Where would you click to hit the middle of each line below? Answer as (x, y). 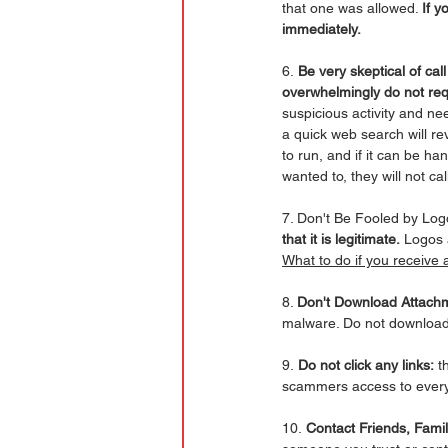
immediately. (321, 29)
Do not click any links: (364, 365)
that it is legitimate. (341, 239)
